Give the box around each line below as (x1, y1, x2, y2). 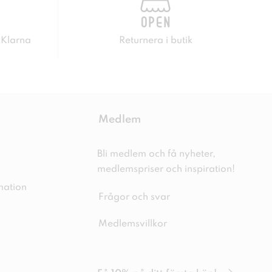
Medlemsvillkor (98, 219, 167, 229)
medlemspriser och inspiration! (97, 165, 235, 174)
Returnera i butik (118, 36, 192, 46)
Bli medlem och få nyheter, (97, 149, 216, 159)
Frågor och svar (98, 192, 170, 202)
